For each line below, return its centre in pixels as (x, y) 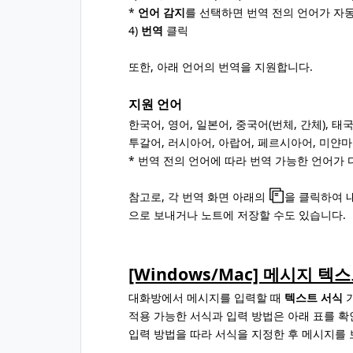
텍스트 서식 (314, 297)
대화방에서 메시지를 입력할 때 (206, 297)
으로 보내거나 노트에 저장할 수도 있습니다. (237, 215)
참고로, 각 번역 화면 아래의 (199, 197)
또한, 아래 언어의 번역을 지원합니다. (221, 67)
